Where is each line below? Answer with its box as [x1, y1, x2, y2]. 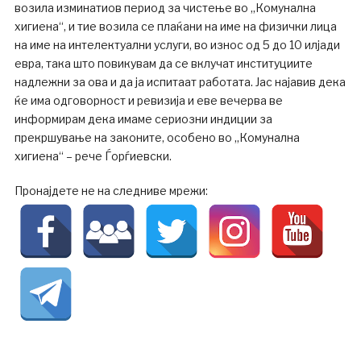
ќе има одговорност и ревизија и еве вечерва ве [14, 93, 283, 107]
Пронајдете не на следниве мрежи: [14, 183, 208, 197]
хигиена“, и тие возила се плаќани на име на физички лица [14, 19, 337, 33]
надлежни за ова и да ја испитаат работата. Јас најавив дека [14, 74, 346, 89]
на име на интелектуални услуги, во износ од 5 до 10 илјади [14, 37, 340, 52]
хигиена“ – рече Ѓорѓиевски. [14, 148, 172, 163]
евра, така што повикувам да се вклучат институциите [14, 56, 313, 70]
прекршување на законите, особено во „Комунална [14, 130, 300, 144]
